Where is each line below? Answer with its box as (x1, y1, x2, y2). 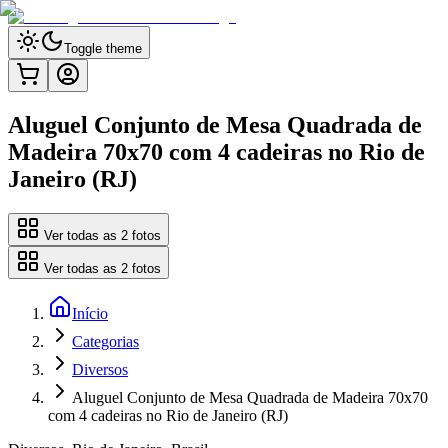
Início (72, 304, 108, 322)
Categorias (72, 332, 139, 350)
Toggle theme (64, 41, 142, 56)
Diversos (72, 360, 128, 378)
